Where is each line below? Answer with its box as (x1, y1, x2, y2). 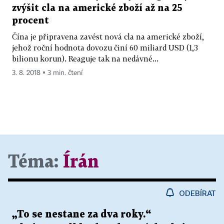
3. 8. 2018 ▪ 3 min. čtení (12, 69, 82, 76)
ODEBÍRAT (179, 188, 216, 197)
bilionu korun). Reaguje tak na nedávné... (12, 53, 158, 63)
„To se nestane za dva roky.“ (12, 209, 151, 219)
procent (12, 16, 49, 25)
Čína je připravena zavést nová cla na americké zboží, (12, 31, 204, 41)
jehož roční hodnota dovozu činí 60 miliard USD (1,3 (12, 42, 198, 52)
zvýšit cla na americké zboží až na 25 (12, 3, 182, 12)
